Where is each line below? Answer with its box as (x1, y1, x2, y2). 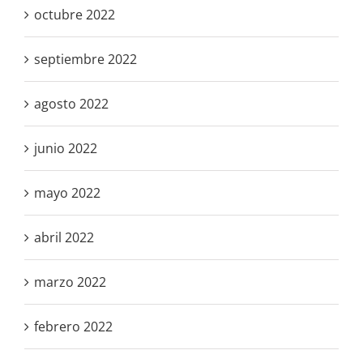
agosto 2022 (34, 94, 109, 113)
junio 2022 (34, 139, 97, 157)
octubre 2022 (34, 5, 115, 23)
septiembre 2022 (34, 49, 137, 68)
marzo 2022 (34, 272, 106, 291)
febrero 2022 (34, 317, 113, 335)
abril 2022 (34, 228, 94, 246)
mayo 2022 (34, 183, 100, 202)
